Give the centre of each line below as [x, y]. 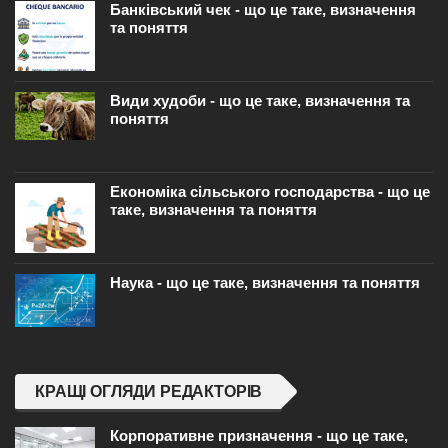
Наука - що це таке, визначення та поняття [265, 283]
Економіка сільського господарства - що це [270, 192]
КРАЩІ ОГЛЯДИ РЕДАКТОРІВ [149, 392]
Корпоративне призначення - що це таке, [259, 436]
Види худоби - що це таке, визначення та [260, 101]
